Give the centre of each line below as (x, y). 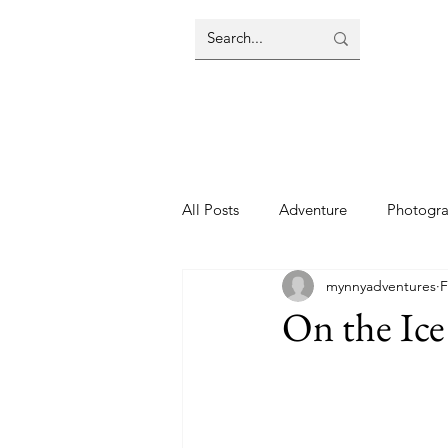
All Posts (210, 209)
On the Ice (363, 327)
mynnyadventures (381, 285)
